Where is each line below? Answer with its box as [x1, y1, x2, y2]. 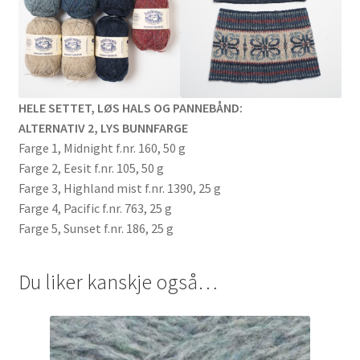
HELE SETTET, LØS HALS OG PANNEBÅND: [18, 100, 243, 117]
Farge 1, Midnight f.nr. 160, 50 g [18, 140, 186, 157]
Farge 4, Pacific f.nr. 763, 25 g [18, 200, 172, 217]
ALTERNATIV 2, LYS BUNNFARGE [18, 120, 188, 137]
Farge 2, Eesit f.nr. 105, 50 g [18, 160, 164, 177]
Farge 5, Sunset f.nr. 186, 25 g [18, 220, 174, 237]
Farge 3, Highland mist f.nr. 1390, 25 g [18, 180, 221, 197]
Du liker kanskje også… [18, 268, 218, 295]
